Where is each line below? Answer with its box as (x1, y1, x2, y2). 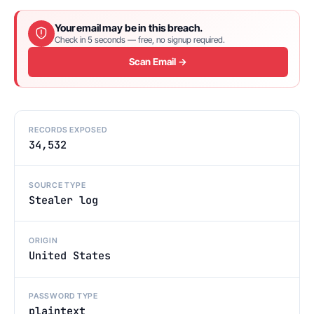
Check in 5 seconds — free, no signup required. (55, 34, 225, 46)
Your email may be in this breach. (55, 22, 203, 34)
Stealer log (29, 192, 98, 207)
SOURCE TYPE (29, 179, 86, 190)
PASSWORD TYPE (29, 291, 98, 301)
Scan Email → (129, 56, 187, 68)
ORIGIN (29, 235, 58, 246)
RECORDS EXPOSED (29, 124, 107, 135)
